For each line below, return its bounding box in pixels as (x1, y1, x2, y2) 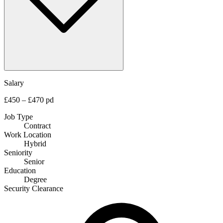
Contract (24, 121, 51, 130)
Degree (24, 175, 47, 184)
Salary (4, 78, 24, 87)
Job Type (4, 112, 33, 121)
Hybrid (24, 139, 46, 148)
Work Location (4, 130, 51, 139)
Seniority (4, 148, 32, 157)
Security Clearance (4, 184, 63, 193)
